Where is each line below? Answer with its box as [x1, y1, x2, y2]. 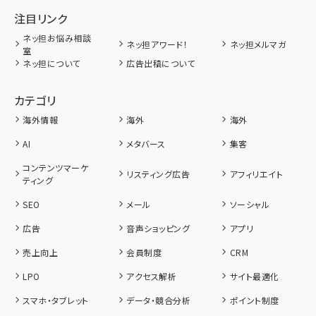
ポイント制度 [229, 294, 279, 306]
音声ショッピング [126, 222, 190, 234]
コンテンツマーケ [23, 162, 89, 174]
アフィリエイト [229, 168, 284, 180]
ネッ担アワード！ [126, 38, 188, 50]
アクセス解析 [126, 270, 177, 282]
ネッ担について [23, 57, 80, 69]
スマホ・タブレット [23, 294, 89, 306]
